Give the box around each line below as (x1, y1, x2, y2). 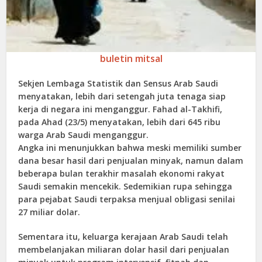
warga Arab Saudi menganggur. (18, 129, 149, 141)
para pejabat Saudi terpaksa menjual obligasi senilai (18, 194, 236, 205)
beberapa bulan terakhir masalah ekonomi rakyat (18, 168, 225, 180)
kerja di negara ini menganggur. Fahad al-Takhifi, (18, 104, 223, 115)
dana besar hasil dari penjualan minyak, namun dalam (18, 155, 244, 167)
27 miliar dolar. (18, 206, 81, 218)
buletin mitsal (99, 52, 163, 65)
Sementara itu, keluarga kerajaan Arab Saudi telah (18, 231, 229, 243)
